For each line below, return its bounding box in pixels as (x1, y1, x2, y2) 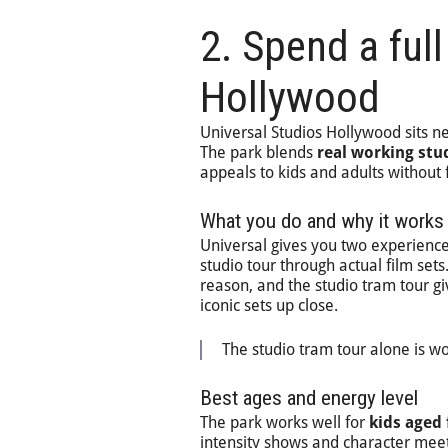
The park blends (200, 143, 317, 162)
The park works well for (200, 413, 369, 432)
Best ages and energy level (200, 386, 418, 410)
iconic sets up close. (200, 296, 338, 315)
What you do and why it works (200, 209, 444, 233)
